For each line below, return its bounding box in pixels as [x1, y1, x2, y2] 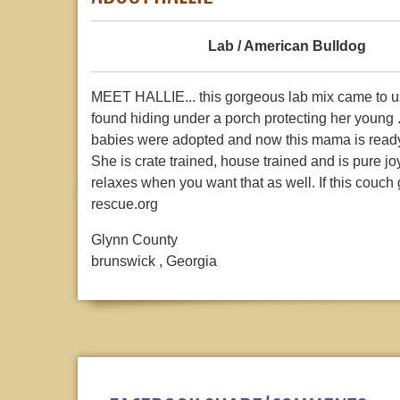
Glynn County [91, 232, 178, 248]
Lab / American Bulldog [207, 38, 366, 54]
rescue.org [91, 196, 158, 212]
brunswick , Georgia [91, 254, 217, 270]
